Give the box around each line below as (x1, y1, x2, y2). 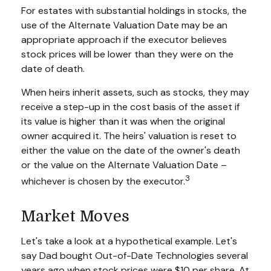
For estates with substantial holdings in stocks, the (21, 4, 247, 18)
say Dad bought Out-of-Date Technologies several (21, 249, 248, 262)
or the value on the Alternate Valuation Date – (21, 158, 227, 172)
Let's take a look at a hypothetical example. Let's (21, 234, 237, 247)
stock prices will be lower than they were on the (21, 48, 233, 61)
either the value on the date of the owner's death (21, 144, 240, 157)
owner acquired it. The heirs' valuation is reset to (21, 129, 237, 143)
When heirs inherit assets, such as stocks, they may (21, 86, 249, 99)
